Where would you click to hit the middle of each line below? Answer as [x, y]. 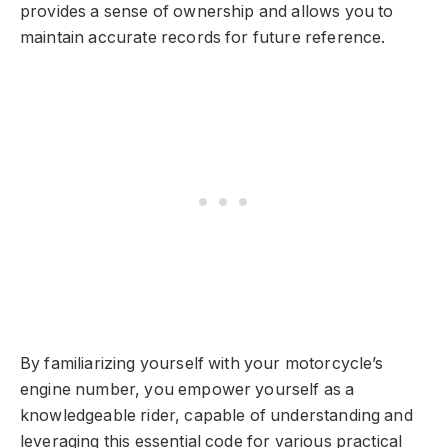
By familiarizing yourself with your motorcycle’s [202, 363]
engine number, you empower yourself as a [187, 389]
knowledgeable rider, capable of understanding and [216, 415]
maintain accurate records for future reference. [203, 38]
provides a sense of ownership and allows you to [207, 12]
